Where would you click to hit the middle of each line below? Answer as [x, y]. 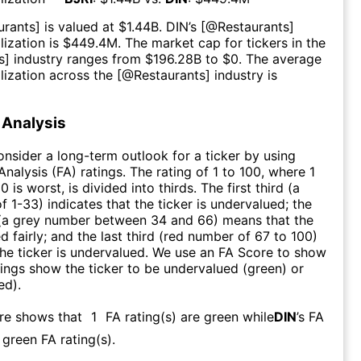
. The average [280, 58]
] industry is [241, 75]
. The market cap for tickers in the [222, 42]
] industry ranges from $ [79, 58]
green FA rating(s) [57, 339]
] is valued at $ [81, 26]
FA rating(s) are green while [190, 316]
